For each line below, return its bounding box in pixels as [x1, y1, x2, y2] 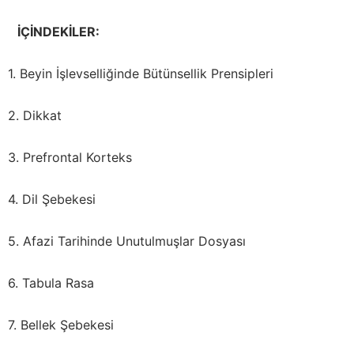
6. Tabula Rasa [8, 275, 94, 292]
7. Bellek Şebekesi [8, 317, 114, 333]
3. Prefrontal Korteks [8, 149, 132, 166]
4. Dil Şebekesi [8, 191, 96, 208]
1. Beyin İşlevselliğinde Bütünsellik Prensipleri [8, 66, 273, 82]
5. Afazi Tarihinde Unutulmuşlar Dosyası [8, 233, 246, 250]
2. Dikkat [8, 107, 62, 124]
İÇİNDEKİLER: [8, 24, 100, 40]
